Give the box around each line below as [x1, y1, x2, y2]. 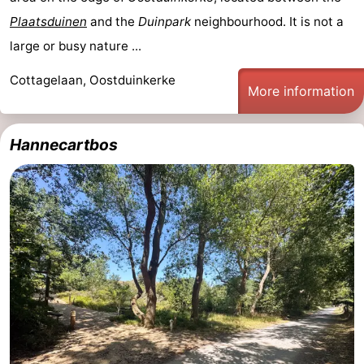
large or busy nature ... [10, 38, 141, 54]
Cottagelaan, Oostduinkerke [10, 72, 175, 89]
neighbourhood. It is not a [191, 14, 344, 30]
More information [248, 83, 354, 100]
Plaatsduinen [10, 14, 87, 30]
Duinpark [138, 14, 191, 30]
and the [87, 14, 138, 30]
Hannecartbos [10, 135, 118, 155]
